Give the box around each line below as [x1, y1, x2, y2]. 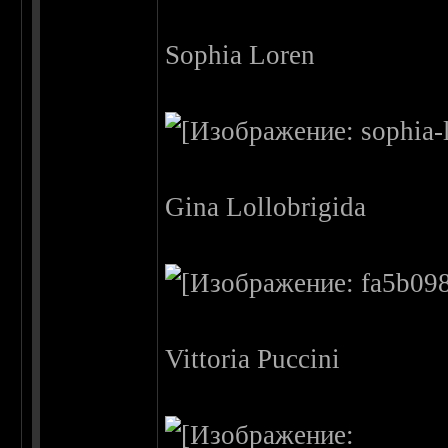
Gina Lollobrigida [165, 192, 367, 223]
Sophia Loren [165, 40, 316, 71]
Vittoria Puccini [165, 344, 341, 375]
